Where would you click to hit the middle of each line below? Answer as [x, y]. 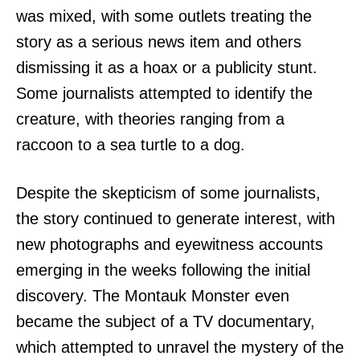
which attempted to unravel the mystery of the [180, 348]
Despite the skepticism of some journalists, [168, 193]
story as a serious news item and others [159, 42]
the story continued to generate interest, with [176, 219]
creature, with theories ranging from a [150, 119]
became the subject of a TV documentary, [166, 322]
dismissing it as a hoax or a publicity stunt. [167, 68]
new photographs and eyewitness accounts [170, 245]
